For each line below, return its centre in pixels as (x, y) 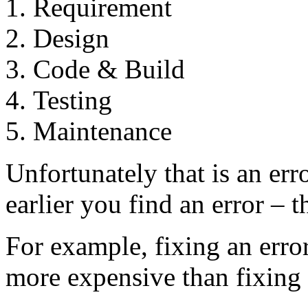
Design (71, 38)
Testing (73, 100)
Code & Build (109, 69)
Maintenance (102, 131)
